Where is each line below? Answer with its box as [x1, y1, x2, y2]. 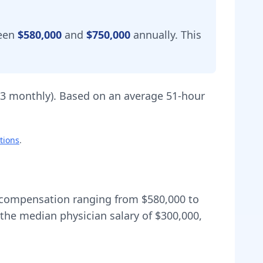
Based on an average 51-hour [59, 89, 205, 103]
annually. [130, 28, 181, 42]
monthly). [6, 89, 59, 103]
